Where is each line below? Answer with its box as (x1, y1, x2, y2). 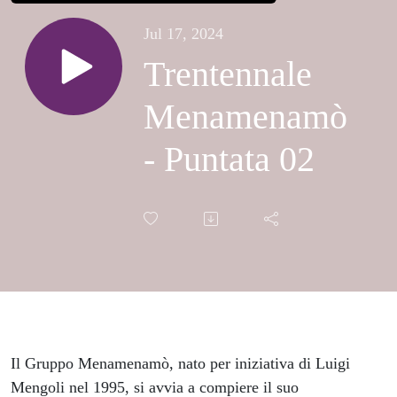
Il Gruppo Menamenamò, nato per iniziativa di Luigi (11, 354, 350, 373)
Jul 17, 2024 (144, 25, 223, 43)
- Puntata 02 (144, 139, 315, 180)
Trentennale (144, 54, 312, 95)
